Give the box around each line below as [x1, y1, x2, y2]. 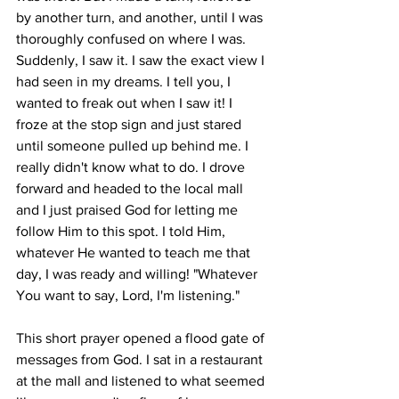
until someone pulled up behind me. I [16, 138, 252, 153]
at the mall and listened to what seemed [16, 373, 268, 388]
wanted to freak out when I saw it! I [16, 95, 236, 110]
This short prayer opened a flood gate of [16, 330, 268, 346]
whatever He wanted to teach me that [16, 245, 254, 260]
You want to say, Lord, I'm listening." [16, 288, 243, 303]
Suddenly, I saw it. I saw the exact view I [16, 53, 268, 68]
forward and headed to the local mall [16, 181, 247, 196]
